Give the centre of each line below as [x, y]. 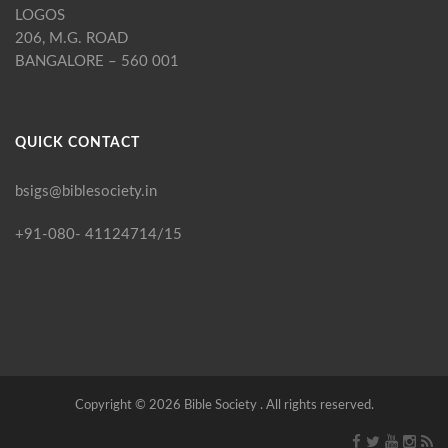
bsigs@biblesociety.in [86, 191]
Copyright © [111, 405]
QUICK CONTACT [77, 143]
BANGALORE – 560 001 [97, 61]
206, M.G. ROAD [71, 38]
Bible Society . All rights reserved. [277, 405]
